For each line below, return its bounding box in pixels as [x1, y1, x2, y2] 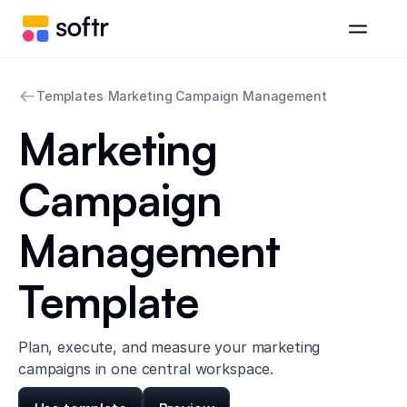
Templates [36, 88, 104, 104]
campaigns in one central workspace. [18, 360, 274, 378]
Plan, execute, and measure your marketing [18, 338, 321, 356]
